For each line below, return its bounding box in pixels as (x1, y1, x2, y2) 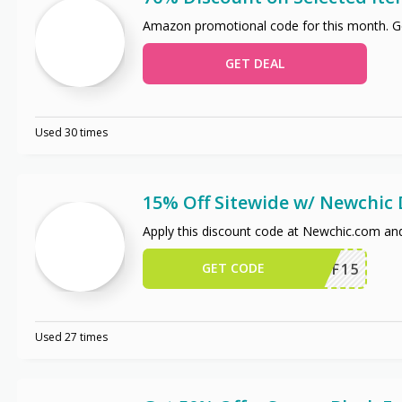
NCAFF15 (287, 258, 361, 279)
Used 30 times (34, 124, 108, 140)
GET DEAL (224, 54, 284, 72)
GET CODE (201, 258, 265, 276)
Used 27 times (34, 328, 108, 345)
